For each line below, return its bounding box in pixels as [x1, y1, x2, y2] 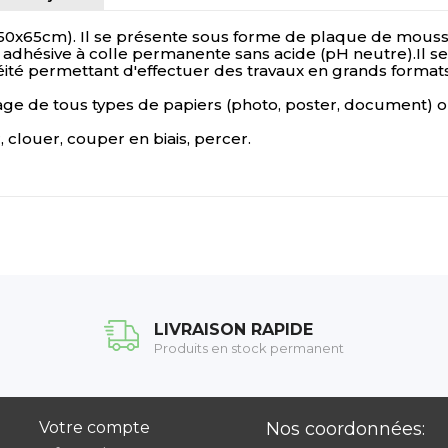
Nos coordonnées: [265, 417, 425, 440]
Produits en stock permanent [154, 339, 344, 356]
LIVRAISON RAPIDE [154, 319, 313, 339]
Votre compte [38, 417, 150, 437]
